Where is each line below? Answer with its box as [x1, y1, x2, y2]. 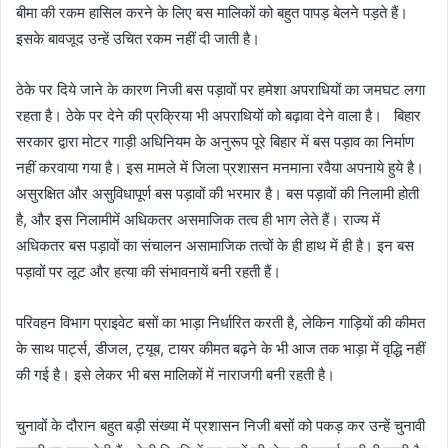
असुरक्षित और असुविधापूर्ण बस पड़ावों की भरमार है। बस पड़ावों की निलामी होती [16, 184, 419, 203]
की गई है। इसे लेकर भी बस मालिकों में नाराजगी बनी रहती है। [16, 365, 335, 384]
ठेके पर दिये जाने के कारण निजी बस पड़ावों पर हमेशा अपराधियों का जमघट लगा [16, 80, 425, 99]
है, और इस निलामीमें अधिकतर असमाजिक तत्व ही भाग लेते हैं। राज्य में [16, 210, 380, 229]
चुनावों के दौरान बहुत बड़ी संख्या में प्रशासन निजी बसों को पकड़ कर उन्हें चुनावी [16, 416, 425, 435]
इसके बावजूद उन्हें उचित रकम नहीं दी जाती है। [16, 29, 260, 48]
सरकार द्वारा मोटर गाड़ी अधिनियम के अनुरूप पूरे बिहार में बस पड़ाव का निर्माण [16, 132, 414, 151]
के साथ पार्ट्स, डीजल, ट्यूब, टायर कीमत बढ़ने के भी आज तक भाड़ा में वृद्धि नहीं [16, 339, 425, 358]
